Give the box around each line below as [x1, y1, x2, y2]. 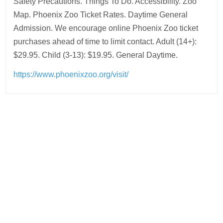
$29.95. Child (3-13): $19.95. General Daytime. [13, 51, 178, 59]
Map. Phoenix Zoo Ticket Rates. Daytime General [13, 10, 188, 19]
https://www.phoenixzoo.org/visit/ [13, 70, 129, 79]
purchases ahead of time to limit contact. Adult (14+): [13, 37, 197, 46]
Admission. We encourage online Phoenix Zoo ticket [13, 24, 199, 32]
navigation [5, 126, 76, 142]
